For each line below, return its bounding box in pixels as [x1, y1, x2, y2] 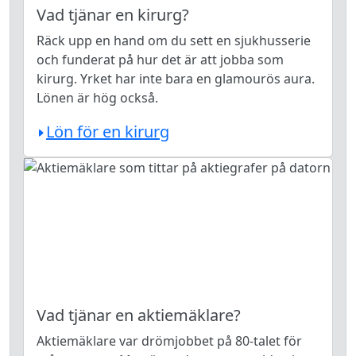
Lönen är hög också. [37, 89, 158, 106]
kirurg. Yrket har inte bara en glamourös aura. [37, 70, 315, 87]
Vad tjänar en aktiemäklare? [37, 304, 241, 326]
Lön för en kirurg [46, 121, 169, 142]
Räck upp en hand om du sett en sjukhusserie [37, 32, 311, 49]
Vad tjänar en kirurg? [37, 4, 189, 25]
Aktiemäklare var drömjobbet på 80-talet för [37, 332, 302, 350]
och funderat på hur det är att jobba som [37, 51, 284, 68]
